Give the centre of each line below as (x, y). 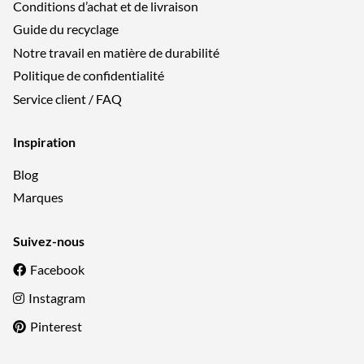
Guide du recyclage (66, 29)
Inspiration (44, 142)
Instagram (56, 297)
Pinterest (56, 326)
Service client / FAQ (67, 99)
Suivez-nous (49, 240)
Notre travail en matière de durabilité (116, 52)
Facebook (57, 269)
